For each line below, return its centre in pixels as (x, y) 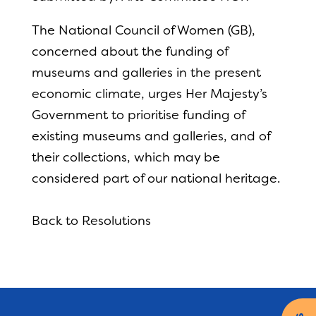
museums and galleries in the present (146, 73)
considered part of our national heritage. (156, 178)
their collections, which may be (126, 157)
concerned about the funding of (129, 51)
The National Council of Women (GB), (143, 30)
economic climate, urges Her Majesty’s (149, 94)
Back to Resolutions (91, 221)
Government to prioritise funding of (138, 115)
